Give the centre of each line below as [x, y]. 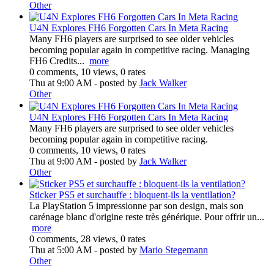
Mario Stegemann [174, 250]
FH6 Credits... [59, 61]
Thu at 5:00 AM [61, 250]
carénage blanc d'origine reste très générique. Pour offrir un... [147, 217]
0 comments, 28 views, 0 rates [87, 239]
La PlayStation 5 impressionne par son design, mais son [136, 206]
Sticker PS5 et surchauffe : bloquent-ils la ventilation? [132, 195]
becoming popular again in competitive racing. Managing [139, 50]
